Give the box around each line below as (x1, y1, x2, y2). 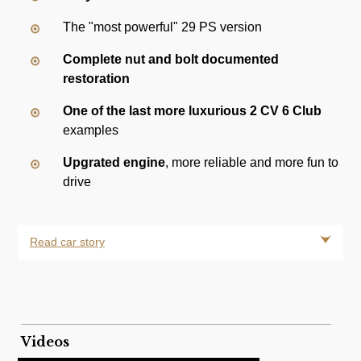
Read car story (29, 235, 105, 249)
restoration (63, 72, 131, 86)
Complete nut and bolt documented (63, 52, 280, 67)
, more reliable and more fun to (165, 156, 339, 170)
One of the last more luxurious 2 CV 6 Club (63, 104, 322, 118)
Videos (21, 333, 70, 350)
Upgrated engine (63, 156, 166, 170)
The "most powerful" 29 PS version (63, 20, 263, 35)
